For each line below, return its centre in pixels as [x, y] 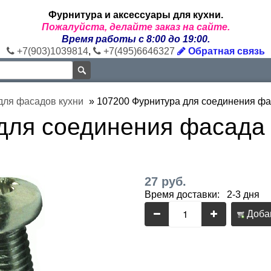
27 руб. [165, 181]
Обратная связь [225, 51]
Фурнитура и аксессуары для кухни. [135, 15]
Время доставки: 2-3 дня [202, 194]
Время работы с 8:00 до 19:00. [135, 39]
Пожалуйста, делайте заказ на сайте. [135, 27]
